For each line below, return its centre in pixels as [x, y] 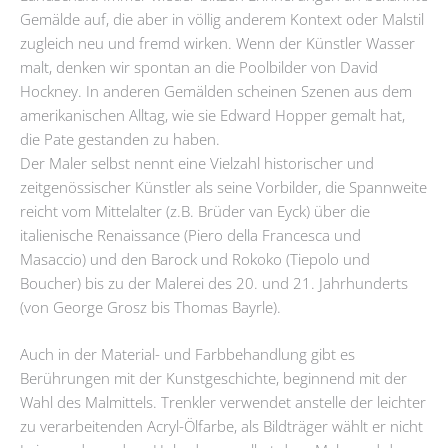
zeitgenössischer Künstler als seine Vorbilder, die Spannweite [223, 187]
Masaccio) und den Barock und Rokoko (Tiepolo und [195, 259]
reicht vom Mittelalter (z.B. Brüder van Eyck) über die [195, 211]
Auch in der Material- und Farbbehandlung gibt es [187, 354]
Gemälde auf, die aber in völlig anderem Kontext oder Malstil [222, 19]
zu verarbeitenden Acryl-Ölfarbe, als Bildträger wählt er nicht [221, 426]
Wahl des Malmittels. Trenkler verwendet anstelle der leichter [223, 402]
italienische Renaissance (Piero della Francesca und [190, 235]
